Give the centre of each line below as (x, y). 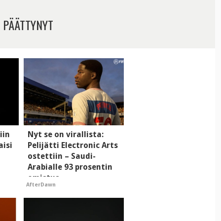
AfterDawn (41, 184)
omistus (43, 178)
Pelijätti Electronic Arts (73, 145)
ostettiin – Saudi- (61, 156)
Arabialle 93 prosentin (70, 167)
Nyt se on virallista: (65, 134)
